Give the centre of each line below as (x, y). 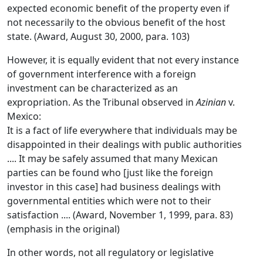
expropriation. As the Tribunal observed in (102, 102)
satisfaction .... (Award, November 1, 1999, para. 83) (120, 215)
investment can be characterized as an (92, 88)
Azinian (211, 102)
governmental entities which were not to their (109, 201)
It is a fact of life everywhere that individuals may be (122, 130)
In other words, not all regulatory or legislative (110, 252)
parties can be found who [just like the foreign (110, 173)
